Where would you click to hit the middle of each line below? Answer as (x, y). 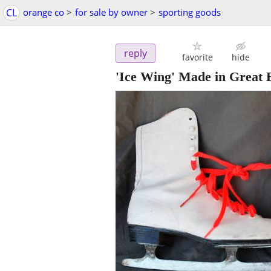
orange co (44, 12)
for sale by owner (111, 12)
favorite (197, 57)
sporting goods (190, 12)
